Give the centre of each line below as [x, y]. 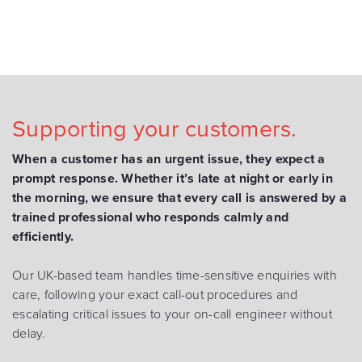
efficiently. [43, 236]
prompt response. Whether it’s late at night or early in [173, 178]
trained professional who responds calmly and [150, 217]
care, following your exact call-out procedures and [155, 295]
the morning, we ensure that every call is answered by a [179, 198]
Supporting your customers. [155, 129]
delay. [29, 333]
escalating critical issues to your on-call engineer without [172, 314]
